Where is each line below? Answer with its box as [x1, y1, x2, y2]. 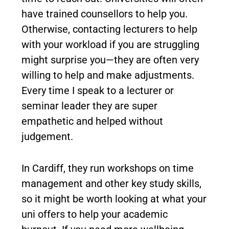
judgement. [21, 130, 73, 143]
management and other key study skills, [21, 177, 201, 190]
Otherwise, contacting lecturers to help [21, 22, 197, 35]
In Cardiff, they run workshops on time [21, 162, 194, 174]
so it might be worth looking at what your [21, 192, 207, 205]
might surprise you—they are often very [21, 53, 199, 66]
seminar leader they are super [21, 99, 157, 112]
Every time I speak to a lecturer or [21, 84, 174, 97]
